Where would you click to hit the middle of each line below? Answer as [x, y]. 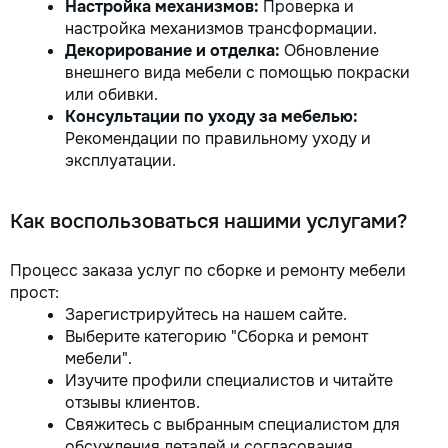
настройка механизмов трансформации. [221, 28]
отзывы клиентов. [132, 402]
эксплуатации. [120, 160]
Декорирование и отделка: [172, 50]
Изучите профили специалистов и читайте [229, 380]
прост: [34, 292]
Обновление [329, 50]
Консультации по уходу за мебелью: [211, 116]
